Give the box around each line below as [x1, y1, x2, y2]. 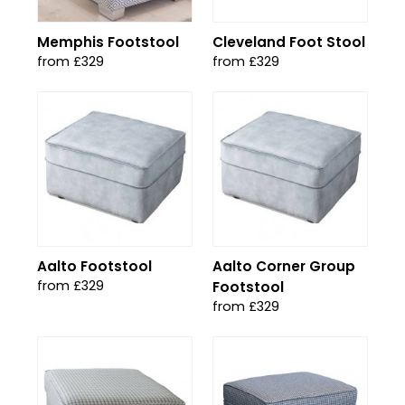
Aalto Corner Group [212, 257, 355, 276]
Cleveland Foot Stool [212, 33, 365, 52]
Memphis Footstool [37, 33, 179, 52]
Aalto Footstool [37, 257, 152, 276]
